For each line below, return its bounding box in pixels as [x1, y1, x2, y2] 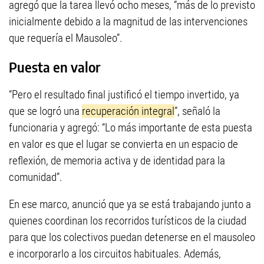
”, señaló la [174, 104, 220, 118]
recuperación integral [82, 104, 174, 118]
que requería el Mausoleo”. [9, 31, 123, 45]
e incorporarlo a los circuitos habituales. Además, [9, 246, 221, 260]
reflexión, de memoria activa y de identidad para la [9, 153, 225, 167]
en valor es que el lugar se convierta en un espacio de [9, 137, 238, 151]
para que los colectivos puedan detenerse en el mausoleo [9, 230, 255, 244]
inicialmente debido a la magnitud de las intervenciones [9, 14, 247, 28]
